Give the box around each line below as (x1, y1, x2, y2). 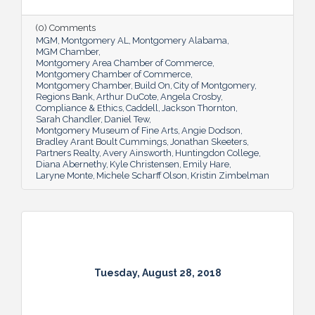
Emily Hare (183, 158, 229, 169)
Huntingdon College (175, 147, 259, 158)
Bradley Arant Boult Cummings (36, 136, 167, 147)
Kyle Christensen (110, 158, 179, 169)
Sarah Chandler (36, 113, 101, 124)
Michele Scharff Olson (96, 169, 187, 181)
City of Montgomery (174, 79, 255, 91)
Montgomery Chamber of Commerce (36, 68, 191, 79)
